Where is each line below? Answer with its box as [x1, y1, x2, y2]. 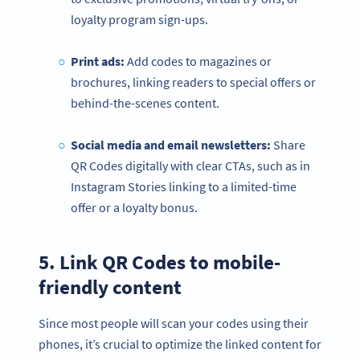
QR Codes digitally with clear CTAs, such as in [71, 157, 310, 174]
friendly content [39, 274, 182, 301]
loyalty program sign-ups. [71, 11, 211, 27]
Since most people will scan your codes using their [39, 315, 309, 332]
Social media [70, 137, 141, 153]
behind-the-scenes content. [71, 95, 219, 111]
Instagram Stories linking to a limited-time [71, 178, 297, 194]
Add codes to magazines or [124, 53, 272, 69]
